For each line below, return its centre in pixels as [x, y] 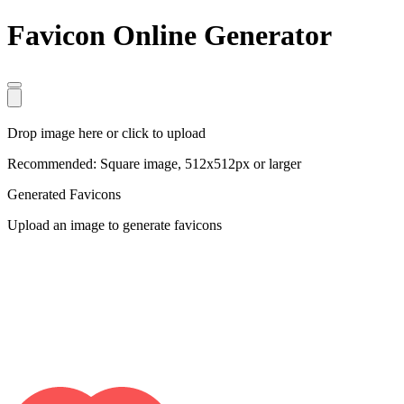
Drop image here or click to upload [106, 133]
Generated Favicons [64, 194]
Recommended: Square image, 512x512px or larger [154, 163]
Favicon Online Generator [170, 36]
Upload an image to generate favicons [115, 225]
